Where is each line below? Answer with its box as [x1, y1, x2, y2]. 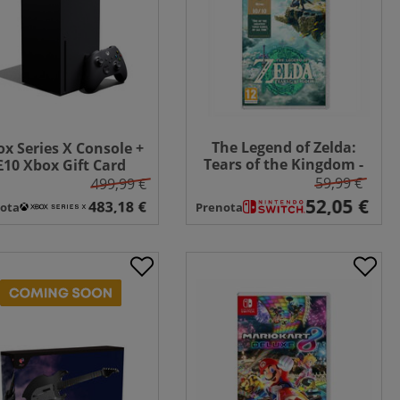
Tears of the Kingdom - [204, 154, 364, 175]
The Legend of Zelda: [211, 137, 356, 158]
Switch [259, 171, 308, 192]
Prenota [195, 198, 243, 215]
